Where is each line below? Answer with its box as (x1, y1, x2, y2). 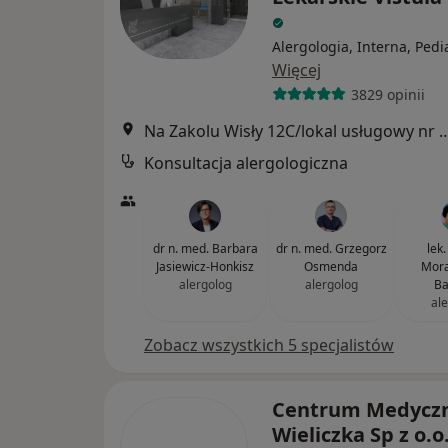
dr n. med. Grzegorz (275, 240, 387, 257)
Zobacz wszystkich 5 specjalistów (144, 334, 394, 356)
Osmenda (304, 258, 358, 275)
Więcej (272, 59, 321, 81)
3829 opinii (350, 84, 425, 104)
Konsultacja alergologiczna (144, 152, 348, 174)
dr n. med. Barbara (152, 240, 258, 257)
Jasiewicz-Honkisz (156, 258, 254, 275)
